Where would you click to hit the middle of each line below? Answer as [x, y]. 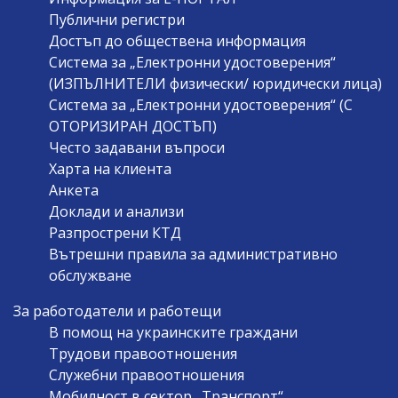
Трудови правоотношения [143, 353]
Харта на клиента [110, 168]
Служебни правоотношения [147, 374]
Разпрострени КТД [115, 232]
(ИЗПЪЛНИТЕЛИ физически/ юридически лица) [215, 83]
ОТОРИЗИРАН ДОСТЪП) [133, 126]
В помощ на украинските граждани [173, 332]
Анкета [74, 190]
